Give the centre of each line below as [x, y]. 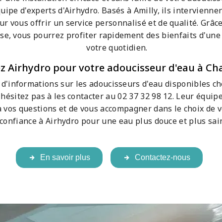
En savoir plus [65, 158]
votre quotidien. [117, 48]
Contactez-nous [162, 158]
